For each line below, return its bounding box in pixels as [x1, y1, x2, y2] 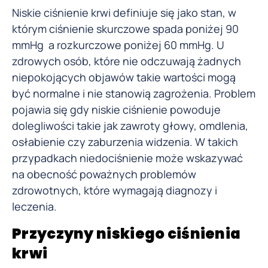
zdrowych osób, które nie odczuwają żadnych [12, 54, 241, 69]
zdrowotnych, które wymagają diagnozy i [12, 183, 217, 198]
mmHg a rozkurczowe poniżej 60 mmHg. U [12, 38, 224, 53]
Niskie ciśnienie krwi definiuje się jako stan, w [12, 5, 236, 20]
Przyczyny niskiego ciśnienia [12, 223, 241, 243]
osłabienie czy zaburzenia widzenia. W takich [12, 135, 238, 150]
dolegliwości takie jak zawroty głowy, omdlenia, [12, 118, 248, 133]
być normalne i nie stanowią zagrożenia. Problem [12, 86, 255, 101]
